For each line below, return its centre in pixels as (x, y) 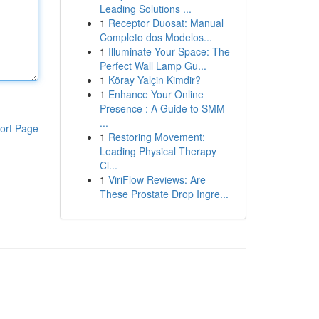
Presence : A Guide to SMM (162, 108)
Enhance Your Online (156, 94)
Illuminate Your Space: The (169, 51)
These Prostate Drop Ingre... (164, 194)
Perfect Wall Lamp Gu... (153, 66)
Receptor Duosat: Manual (166, 23)
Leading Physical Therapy (158, 151)
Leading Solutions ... (145, 9)
